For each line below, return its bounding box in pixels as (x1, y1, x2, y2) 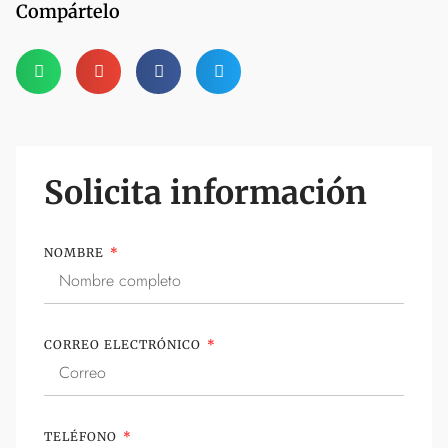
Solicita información (44, 173, 367, 214)
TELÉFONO (44, 429, 121, 445)
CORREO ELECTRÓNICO (44, 337, 205, 353)
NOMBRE (44, 245, 108, 261)
